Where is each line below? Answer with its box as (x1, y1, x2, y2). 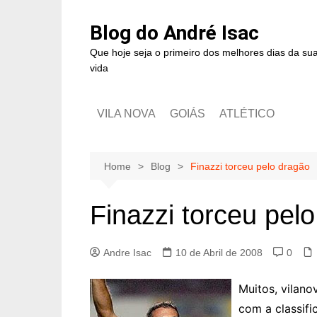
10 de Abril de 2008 (175, 247, 263, 258)
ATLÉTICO (219, 108, 275, 120)
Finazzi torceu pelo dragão (190, 161, 310, 172)
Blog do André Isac (90, 21, 259, 45)
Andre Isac (103, 247, 151, 258)
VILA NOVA (97, 108, 156, 120)
